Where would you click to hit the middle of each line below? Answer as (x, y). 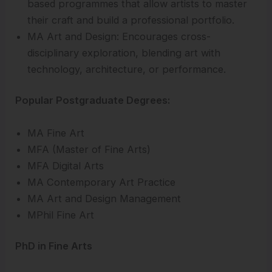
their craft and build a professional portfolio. (131, 20)
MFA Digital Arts (66, 165)
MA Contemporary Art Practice (102, 182)
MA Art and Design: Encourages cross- (119, 36)
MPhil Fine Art (61, 215)
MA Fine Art (56, 133)
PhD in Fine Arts (54, 246)
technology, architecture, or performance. (127, 69)
